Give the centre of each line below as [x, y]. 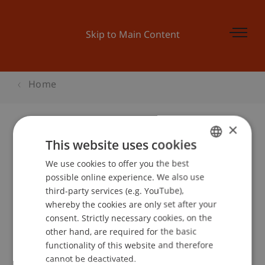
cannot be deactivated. [91, 258]
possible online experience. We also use [125, 177]
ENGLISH [214, 182]
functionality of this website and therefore [130, 245]
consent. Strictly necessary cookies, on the [129, 217]
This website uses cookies [121, 144]
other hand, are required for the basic [121, 231]
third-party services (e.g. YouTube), [115, 190]
